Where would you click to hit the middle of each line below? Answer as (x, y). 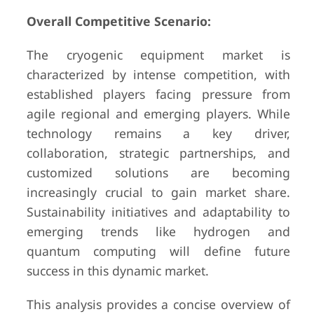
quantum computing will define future (158, 251)
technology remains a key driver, (158, 133)
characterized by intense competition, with (158, 74)
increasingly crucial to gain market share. (158, 192)
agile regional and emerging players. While (158, 114)
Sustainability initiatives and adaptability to (158, 212)
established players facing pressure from (158, 94)
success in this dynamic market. (117, 271)
